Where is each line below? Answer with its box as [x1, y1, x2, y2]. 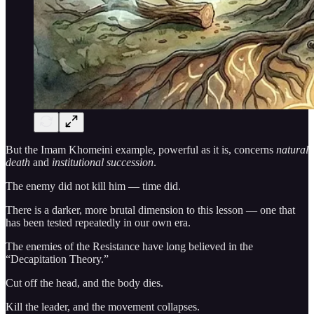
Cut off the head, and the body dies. [6, 277, 163, 289]
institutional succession [52, 156, 153, 169]
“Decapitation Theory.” [6, 253, 109, 266]
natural [276, 144, 308, 156]
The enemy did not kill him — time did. [6, 180, 181, 193]
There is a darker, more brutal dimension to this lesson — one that [6, 204, 295, 217]
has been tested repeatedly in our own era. [6, 217, 191, 229]
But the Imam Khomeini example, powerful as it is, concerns [6, 144, 276, 156]
